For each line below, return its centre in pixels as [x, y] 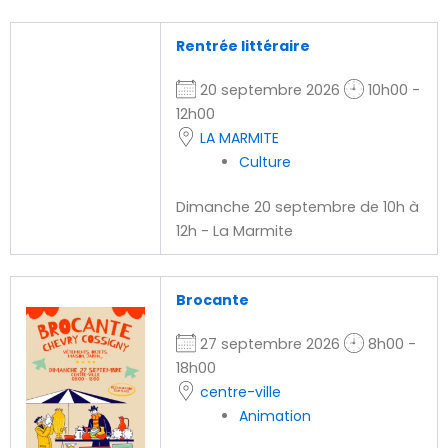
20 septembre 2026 [269, 89]
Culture [265, 161]
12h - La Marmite [234, 231]
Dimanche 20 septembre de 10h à [297, 207]
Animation [275, 416]
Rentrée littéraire [242, 45]
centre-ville [240, 392]
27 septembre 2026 [269, 344]
